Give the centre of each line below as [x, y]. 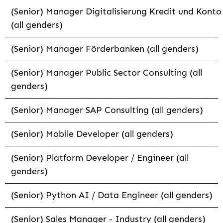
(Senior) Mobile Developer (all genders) [92, 134]
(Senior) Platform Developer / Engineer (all [100, 158]
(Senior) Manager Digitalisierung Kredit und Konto [116, 12]
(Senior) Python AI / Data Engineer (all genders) [112, 195]
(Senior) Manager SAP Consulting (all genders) [107, 110]
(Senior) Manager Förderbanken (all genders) [105, 49]
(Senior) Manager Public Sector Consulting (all [107, 73]
